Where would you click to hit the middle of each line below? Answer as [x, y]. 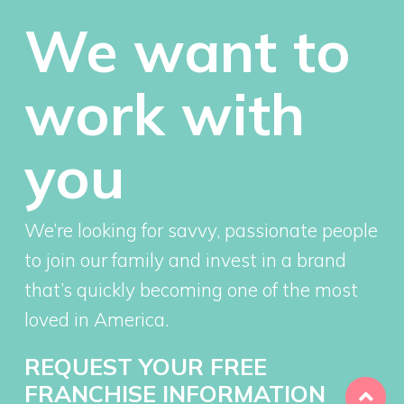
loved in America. [96, 319]
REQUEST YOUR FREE [145, 366]
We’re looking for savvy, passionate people [201, 230]
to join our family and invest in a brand [185, 259]
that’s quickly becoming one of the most [191, 289]
